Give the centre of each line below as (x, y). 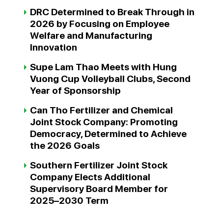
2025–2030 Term (69, 201)
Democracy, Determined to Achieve (108, 134)
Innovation (54, 47)
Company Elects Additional (90, 177)
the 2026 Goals (65, 146)
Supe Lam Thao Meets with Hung (103, 67)
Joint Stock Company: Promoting (104, 122)
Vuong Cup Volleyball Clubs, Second (110, 79)
